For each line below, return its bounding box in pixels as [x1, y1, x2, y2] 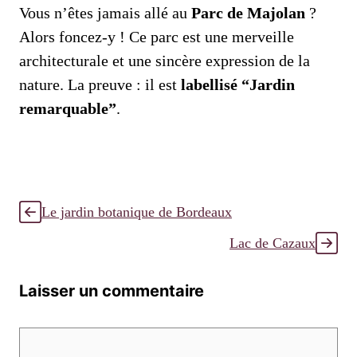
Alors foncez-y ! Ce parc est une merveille [19, 28, 294, 45]
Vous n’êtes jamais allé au [19, 4, 191, 22]
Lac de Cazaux [229, 235, 316, 251]
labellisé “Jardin [181, 76, 295, 93]
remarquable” [19, 100, 116, 117]
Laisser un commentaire [19, 281, 204, 300]
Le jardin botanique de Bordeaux [41, 204, 232, 220]
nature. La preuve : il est [19, 76, 181, 93]
